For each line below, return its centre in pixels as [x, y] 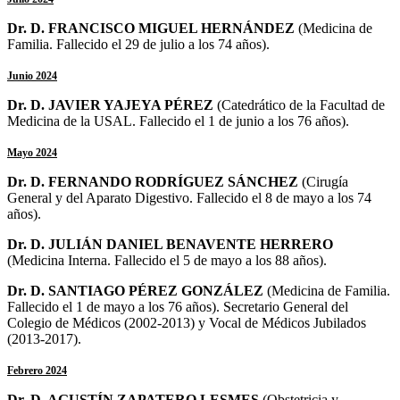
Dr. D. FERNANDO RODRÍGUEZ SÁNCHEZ [154, 181]
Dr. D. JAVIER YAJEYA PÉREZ [112, 104]
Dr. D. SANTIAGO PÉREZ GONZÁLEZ [137, 290]
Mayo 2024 [32, 152]
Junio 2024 [32, 75]
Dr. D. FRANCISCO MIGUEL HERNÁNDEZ [153, 28]
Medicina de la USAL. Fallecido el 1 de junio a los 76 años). [180, 121]
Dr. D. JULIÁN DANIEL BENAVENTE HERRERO [170, 244]
